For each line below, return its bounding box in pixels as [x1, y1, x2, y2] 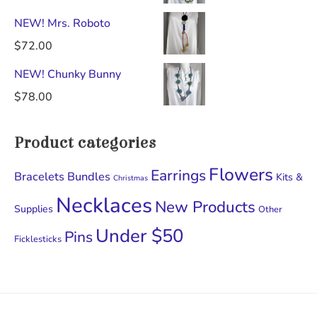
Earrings [151, 166, 206, 186]
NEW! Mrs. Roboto [14, 16, 110, 32]
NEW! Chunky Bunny [14, 67, 121, 83]
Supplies [14, 202, 53, 217]
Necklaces [56, 191, 152, 220]
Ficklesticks [14, 233, 62, 246]
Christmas [113, 173, 148, 184]
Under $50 [96, 224, 183, 249]
